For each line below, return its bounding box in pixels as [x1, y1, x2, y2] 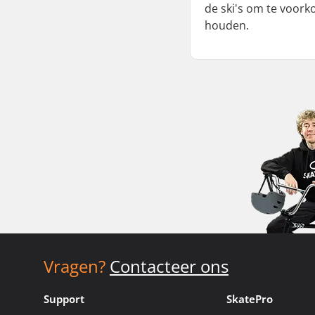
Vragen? [44, 255, 105, 278]
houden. [205, 18, 250, 33]
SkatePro [226, 292, 274, 306]
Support [44, 292, 84, 306]
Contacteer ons [110, 255, 229, 278]
